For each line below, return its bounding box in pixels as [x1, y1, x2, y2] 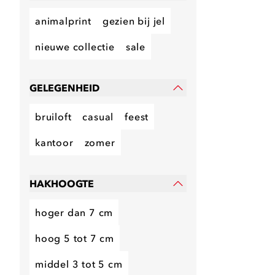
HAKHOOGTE [29, 177, 94, 190]
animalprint [35, 15, 91, 27]
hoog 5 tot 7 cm [35, 232, 114, 244]
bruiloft [35, 110, 72, 123]
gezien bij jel [102, 15, 165, 27]
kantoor [35, 136, 74, 149]
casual [82, 110, 114, 123]
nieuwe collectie [35, 41, 115, 53]
